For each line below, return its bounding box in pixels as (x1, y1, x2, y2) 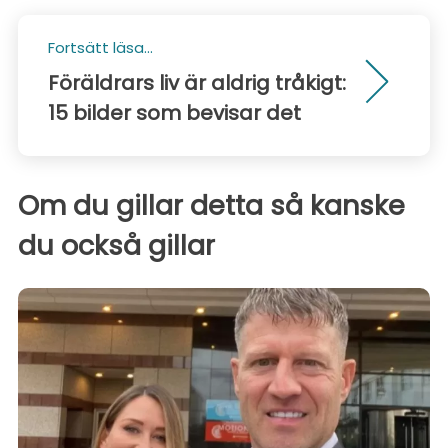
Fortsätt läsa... (48, 36, 153, 58)
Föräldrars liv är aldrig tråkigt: (48, 68, 346, 97)
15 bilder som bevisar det (48, 98, 301, 127)
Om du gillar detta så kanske (18, 186, 405, 224)
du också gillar (18, 226, 215, 264)
